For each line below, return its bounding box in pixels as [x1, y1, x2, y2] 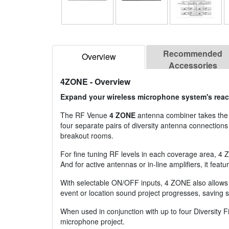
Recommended [163, 48, 222, 60]
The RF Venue [60, 110, 109, 121]
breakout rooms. [60, 130, 113, 141]
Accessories [168, 59, 217, 72]
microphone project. [60, 216, 125, 227]
